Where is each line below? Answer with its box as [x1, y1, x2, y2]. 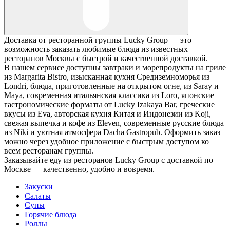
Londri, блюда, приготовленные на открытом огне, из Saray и [4, 82, 219, 91]
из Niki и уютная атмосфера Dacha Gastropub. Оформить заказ [4, 128, 220, 137]
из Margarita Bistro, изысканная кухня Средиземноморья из [4, 72, 209, 82]
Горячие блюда [25, 210, 76, 219]
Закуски [25, 182, 53, 191]
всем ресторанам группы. [4, 146, 93, 156]
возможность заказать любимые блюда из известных [4, 45, 188, 54]
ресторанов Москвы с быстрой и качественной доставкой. [4, 54, 208, 63]
